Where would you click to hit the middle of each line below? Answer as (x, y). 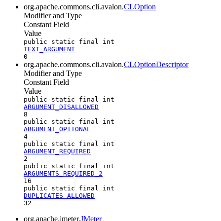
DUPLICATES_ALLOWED (59, 195)
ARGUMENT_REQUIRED (57, 151)
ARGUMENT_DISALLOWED (61, 107)
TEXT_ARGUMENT (49, 49)
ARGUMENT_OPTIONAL (57, 129)
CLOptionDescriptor (156, 64)
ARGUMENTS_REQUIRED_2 (63, 173)
